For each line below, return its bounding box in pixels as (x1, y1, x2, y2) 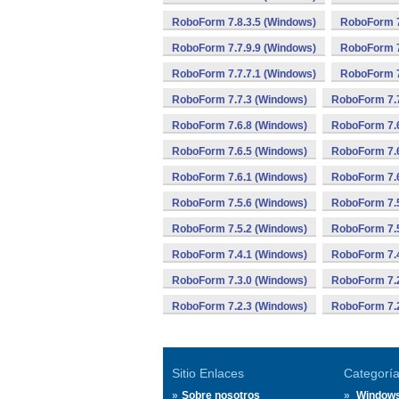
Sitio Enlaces (172, 366, 244, 380)
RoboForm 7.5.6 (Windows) (172, 197, 307, 209)
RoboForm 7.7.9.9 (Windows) (172, 42, 316, 54)
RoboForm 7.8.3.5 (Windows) (172, 16, 316, 28)
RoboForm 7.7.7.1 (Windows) (172, 68, 316, 80)
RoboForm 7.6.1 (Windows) (172, 171, 307, 183)
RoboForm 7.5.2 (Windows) (172, 223, 307, 235)
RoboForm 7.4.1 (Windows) (172, 248, 307, 261)
